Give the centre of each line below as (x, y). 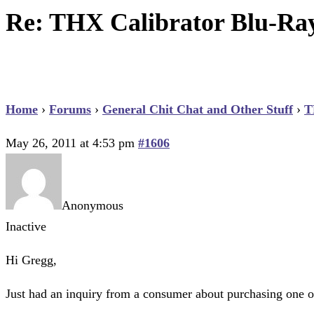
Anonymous (93, 205)
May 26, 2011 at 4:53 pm (70, 143)
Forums (70, 109)
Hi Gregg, (31, 260)
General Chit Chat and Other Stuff (198, 109)
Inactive (26, 226)
